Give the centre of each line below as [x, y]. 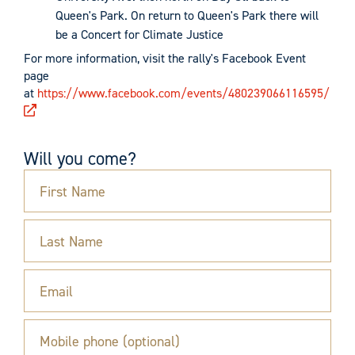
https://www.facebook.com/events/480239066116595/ [183, 93]
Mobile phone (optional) [110, 341]
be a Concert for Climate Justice [139, 34]
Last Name [71, 241]
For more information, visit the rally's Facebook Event [165, 58]
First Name [73, 191]
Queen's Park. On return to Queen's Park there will [187, 15]
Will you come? [80, 158]
